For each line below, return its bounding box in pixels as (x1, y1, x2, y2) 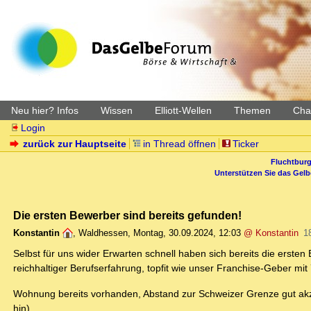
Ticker (232, 138, 259, 149)
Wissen (101, 105, 133, 116)
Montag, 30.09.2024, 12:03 (133, 228, 241, 239)
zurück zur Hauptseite (23, 138, 127, 149)
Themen (234, 105, 271, 116)
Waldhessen (78, 228, 128, 239)
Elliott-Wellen (155, 105, 212, 116)
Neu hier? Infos (11, 105, 78, 116)
